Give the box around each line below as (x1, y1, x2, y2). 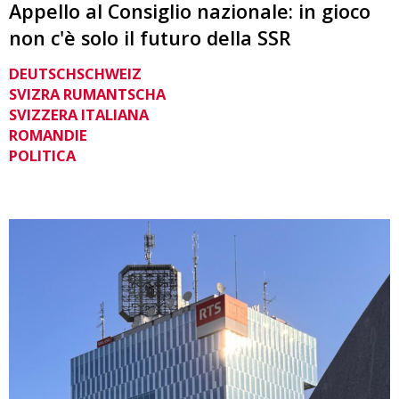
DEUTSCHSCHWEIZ (9, 62, 142, 84)
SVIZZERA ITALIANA (9, 103, 149, 125)
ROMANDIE (9, 124, 87, 145)
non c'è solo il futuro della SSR (9, 25, 291, 52)
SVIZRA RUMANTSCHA (9, 83, 166, 104)
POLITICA (9, 144, 76, 166)
